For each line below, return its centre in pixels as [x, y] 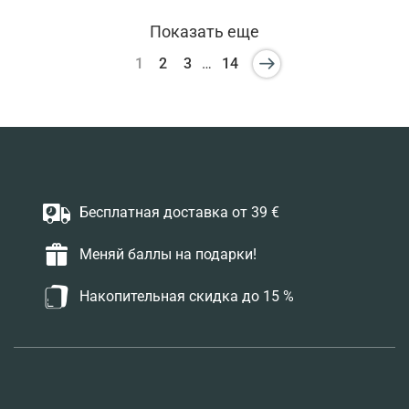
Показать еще [204, 31]
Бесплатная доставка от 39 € [179, 213]
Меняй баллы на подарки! [168, 255]
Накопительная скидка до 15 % [187, 297]
